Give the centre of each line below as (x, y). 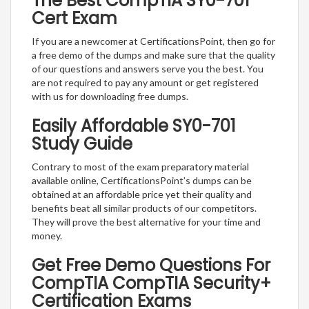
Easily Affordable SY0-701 (134, 126)
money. (47, 236)
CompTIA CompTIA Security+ (151, 283)
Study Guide (82, 144)
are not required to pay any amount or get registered (145, 83)
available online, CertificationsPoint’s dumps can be (142, 181)
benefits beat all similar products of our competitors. (144, 208)
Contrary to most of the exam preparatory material (140, 167)
